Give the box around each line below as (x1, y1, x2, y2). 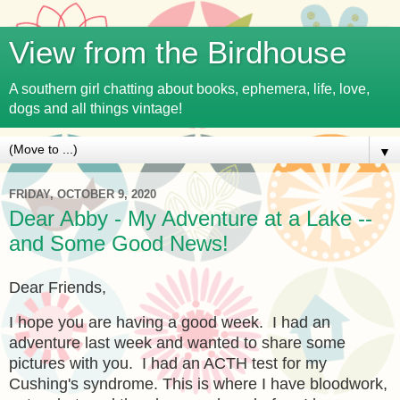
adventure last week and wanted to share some (9, 333, 346, 352)
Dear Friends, (9, 278, 106, 296)
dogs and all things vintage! (9, 101, 182, 116)
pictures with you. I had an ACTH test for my (9, 354, 327, 372)
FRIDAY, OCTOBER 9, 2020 (9, 187, 156, 201)
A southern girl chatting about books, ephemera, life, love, (9, 81, 370, 96)
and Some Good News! (9, 231, 229, 255)
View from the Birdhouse (9, 36, 346, 70)
